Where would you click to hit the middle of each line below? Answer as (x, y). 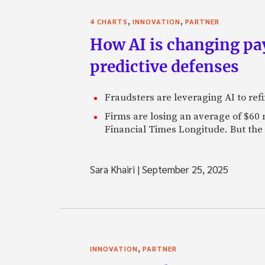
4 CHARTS (109, 21)
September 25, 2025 (184, 169)
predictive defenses (164, 66)
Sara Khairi (114, 169)
